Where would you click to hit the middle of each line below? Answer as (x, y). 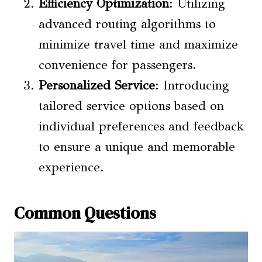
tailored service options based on (131, 106)
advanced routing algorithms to (127, 24)
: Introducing (192, 86)
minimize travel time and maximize (138, 45)
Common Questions (85, 213)
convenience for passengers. (118, 65)
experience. (71, 168)
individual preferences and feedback (141, 127)
